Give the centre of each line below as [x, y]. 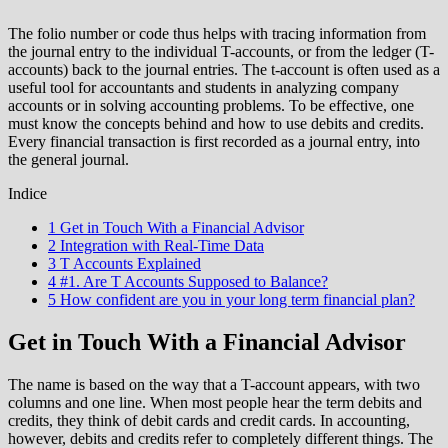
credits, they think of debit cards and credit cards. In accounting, [209, 420]
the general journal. [68, 159]
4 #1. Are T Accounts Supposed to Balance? [188, 281]
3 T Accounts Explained [124, 263]
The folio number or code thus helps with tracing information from [217, 33]
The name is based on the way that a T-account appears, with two [214, 384]
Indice [27, 193]
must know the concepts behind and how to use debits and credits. [216, 123]
